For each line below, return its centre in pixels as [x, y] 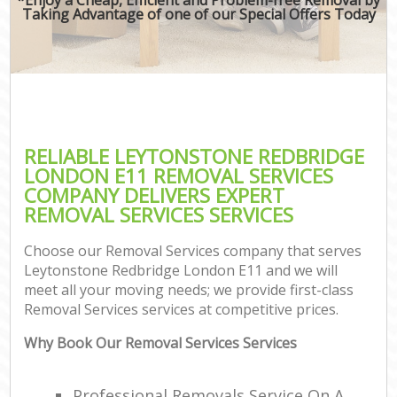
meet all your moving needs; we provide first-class [189, 290]
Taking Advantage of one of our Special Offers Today [198, 14]
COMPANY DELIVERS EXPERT [155, 195]
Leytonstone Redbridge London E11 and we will [181, 271]
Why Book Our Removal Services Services [161, 343]
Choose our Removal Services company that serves [193, 251]
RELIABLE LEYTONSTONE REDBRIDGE [195, 156]
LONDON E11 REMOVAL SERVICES [179, 175]
